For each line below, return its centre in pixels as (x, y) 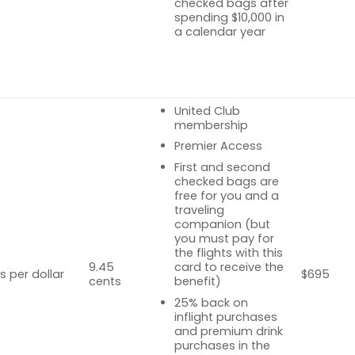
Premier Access (218, 146)
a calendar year (219, 32)
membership (211, 125)
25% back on (211, 302)
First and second (222, 168)
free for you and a (226, 196)
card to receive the (229, 267)
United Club (207, 111)
